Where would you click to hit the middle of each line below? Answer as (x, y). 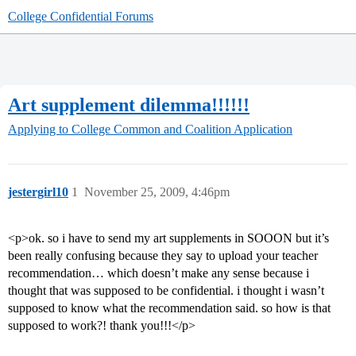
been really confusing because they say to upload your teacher (163, 256)
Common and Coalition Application (203, 130)
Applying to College (59, 130)
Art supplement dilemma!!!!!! (129, 104)
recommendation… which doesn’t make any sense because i (159, 273)
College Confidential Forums (81, 16)
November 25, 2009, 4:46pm (157, 192)
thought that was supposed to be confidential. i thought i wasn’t (166, 291)
